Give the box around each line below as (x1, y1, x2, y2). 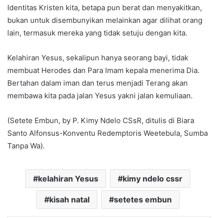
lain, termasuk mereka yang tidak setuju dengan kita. (7, 28, 187, 38)
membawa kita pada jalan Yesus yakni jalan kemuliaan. (7, 91, 193, 101)
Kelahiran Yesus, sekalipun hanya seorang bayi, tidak (7, 53, 188, 63)
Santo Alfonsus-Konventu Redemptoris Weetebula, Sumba (7, 128, 208, 138)
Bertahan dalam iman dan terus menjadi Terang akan (7, 78, 188, 88)
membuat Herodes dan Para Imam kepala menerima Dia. (7, 66, 200, 75)
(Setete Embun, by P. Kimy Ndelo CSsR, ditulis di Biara (7, 116, 194, 126)
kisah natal (49, 195, 90, 205)
